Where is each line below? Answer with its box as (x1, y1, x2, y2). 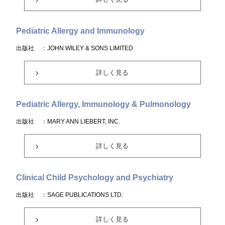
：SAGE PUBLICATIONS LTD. (41, 191, 124, 198)
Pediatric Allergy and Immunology (16, 27, 145, 35)
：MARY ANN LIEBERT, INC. (41, 118, 121, 125)
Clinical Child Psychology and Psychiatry (16, 173, 174, 182)
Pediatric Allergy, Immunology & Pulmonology (16, 100, 191, 108)
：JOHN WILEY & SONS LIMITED (41, 45, 134, 52)
